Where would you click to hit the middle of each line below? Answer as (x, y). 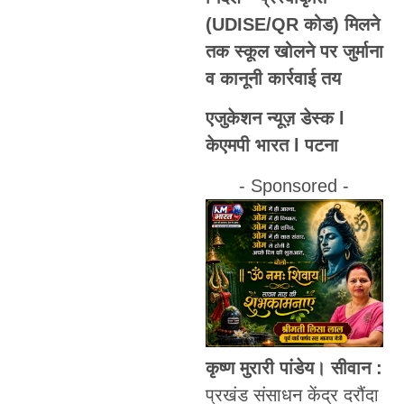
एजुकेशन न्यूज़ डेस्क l (275, 119)
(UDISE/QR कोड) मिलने (292, 25)
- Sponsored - (294, 185)
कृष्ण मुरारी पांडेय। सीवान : (294, 368)
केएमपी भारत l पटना (271, 146)
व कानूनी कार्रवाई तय (273, 79)
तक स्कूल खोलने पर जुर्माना (294, 52)
